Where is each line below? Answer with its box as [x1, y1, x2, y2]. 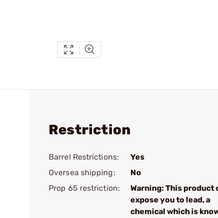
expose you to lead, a [130, 195, 210, 204]
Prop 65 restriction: [49, 183, 120, 193]
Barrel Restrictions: [49, 152, 119, 162]
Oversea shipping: [49, 168, 115, 177]
